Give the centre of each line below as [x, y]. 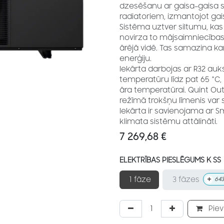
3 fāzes [186, 179]
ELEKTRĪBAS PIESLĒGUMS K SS [170, 160]
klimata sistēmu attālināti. [168, 122]
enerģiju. [137, 59]
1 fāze [140, 180]
